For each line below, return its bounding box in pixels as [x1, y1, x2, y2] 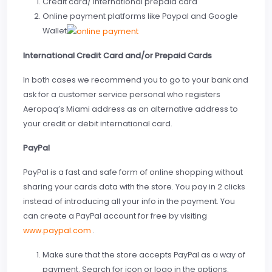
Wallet [42, 25, 67, 36]
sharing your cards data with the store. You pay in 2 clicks [23, 181, 245, 192]
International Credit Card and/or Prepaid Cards [23, 50, 212, 61]
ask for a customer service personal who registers [23, 89, 220, 100]
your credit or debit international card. [23, 118, 172, 129]
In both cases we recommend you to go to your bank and [23, 74, 248, 85]
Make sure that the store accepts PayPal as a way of [42, 249, 245, 260]
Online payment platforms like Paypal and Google [42, 11, 238, 22]
